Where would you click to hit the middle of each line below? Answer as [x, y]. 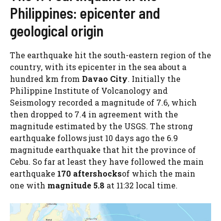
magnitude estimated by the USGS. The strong [101, 126]
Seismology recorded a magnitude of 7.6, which [103, 102]
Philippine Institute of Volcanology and [89, 90]
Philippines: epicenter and [85, 13]
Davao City [105, 78]
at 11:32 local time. [141, 185]
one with [29, 185]
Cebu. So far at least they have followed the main [107, 161]
